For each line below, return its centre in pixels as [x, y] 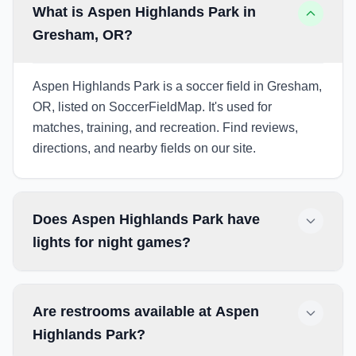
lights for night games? [112, 242]
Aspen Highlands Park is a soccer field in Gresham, [177, 86]
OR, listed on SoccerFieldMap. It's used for [152, 107]
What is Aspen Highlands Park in [144, 12]
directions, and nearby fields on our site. [144, 148]
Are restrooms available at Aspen [146, 311]
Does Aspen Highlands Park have [146, 219]
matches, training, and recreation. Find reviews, [165, 128]
